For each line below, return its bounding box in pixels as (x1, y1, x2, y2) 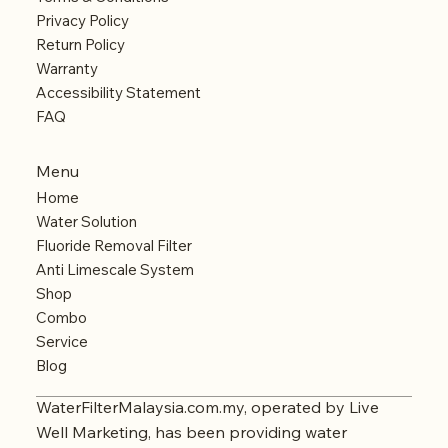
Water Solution (35, 211, 137, 231)
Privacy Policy (35, 11, 129, 31)
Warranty (35, 59, 98, 79)
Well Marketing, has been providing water (35, 422, 347, 443)
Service (35, 331, 88, 351)
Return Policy (35, 35, 125, 55)
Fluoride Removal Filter (35, 235, 192, 255)
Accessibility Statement (35, 83, 201, 103)
